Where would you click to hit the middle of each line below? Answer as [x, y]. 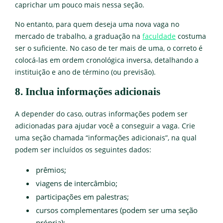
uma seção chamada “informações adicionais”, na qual [106, 138]
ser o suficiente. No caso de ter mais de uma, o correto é [109, 48]
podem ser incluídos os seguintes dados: [83, 150]
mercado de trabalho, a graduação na [79, 36]
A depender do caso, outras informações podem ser [101, 114]
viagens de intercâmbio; [77, 183]
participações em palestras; [82, 196]
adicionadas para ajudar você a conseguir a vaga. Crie [105, 126]
